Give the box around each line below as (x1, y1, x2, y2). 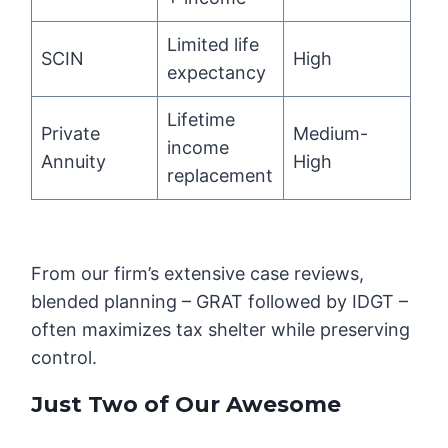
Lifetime (167, 109, 236, 131)
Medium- (293, 123, 369, 145)
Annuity (41, 151, 107, 173)
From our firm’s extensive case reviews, (31, 263, 365, 285)
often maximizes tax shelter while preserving (31, 319, 411, 341)
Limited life (167, 34, 260, 56)
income (167, 137, 230, 159)
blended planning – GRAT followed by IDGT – (31, 291, 409, 313)
